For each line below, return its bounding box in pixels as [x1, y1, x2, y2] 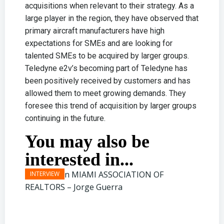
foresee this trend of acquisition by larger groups [25, 101, 196, 110]
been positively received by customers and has [25, 76, 190, 85]
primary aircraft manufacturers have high [25, 26, 164, 35]
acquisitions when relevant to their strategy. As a [25, 1, 194, 10]
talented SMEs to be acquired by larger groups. [25, 51, 189, 60]
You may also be [25, 131, 149, 151]
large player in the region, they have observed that [25, 13, 198, 23]
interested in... [25, 149, 133, 169]
